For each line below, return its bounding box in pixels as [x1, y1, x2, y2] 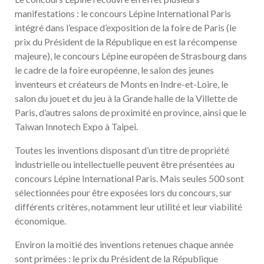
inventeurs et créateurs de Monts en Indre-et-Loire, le [15, 78, 228, 90]
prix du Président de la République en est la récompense [15, 36, 237, 48]
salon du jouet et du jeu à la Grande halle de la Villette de [15, 93, 237, 104]
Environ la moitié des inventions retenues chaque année [15, 239, 233, 250]
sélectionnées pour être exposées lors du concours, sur [15, 187, 232, 199]
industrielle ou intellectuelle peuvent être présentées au [15, 159, 235, 170]
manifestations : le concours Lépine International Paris [15, 8, 231, 19]
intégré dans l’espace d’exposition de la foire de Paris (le [15, 22, 236, 34]
